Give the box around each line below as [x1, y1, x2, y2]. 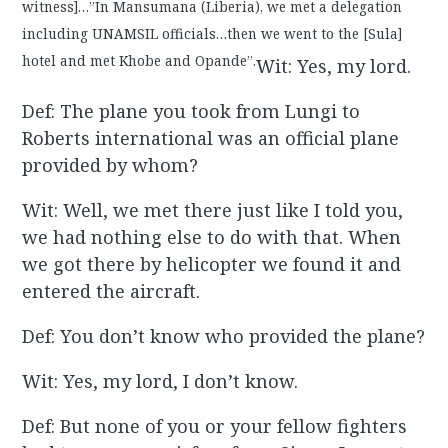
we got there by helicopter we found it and [22, 252, 402, 277]
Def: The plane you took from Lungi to [22, 99, 361, 124]
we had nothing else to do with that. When [22, 225, 402, 250]
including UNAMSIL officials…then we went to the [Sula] [22, 24, 403, 43]
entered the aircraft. [22, 279, 201, 304]
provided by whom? [22, 153, 199, 178]
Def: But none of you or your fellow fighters [22, 414, 408, 439]
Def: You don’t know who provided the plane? [22, 324, 426, 349]
